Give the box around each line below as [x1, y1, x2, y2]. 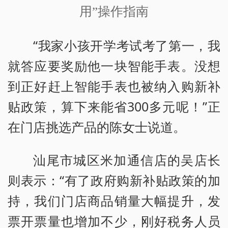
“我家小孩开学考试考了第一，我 [33, 36, 220, 54]
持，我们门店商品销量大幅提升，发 [8, 192, 220, 210]
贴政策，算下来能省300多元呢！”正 [8, 97, 220, 115]
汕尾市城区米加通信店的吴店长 [33, 151, 220, 169]
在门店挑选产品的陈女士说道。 [8, 118, 186, 135]
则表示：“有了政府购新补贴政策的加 [8, 172, 220, 189]
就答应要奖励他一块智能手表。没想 [8, 56, 220, 74]
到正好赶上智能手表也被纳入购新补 [8, 77, 220, 95]
